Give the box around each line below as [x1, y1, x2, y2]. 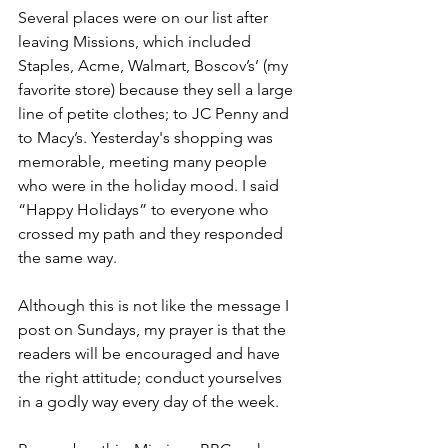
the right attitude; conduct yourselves [18, 368, 286, 388]
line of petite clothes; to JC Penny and [18, 104, 293, 124]
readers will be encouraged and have [18, 344, 284, 364]
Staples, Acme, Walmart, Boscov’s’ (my [18, 56, 292, 76]
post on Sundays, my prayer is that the [18, 320, 290, 340]
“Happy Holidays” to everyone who [18, 200, 273, 220]
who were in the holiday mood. [18, 176, 242, 196]
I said [242, 176, 283, 196]
